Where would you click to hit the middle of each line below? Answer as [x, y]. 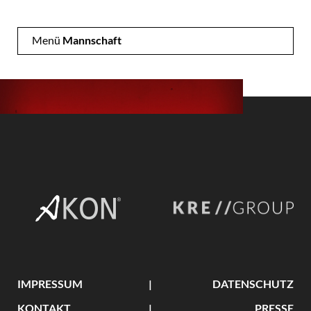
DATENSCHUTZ [253, 283]
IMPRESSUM [50, 283]
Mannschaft [92, 40]
